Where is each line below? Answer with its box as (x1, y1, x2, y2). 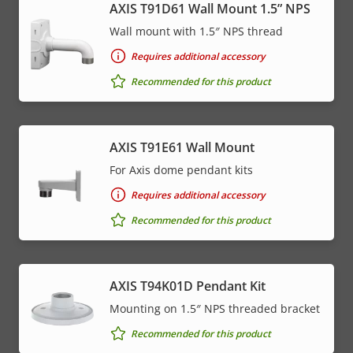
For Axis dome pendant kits (110, 162, 253, 178)
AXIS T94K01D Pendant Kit (110, 277, 266, 295)
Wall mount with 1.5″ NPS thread (110, 24, 283, 39)
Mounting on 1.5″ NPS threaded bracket (110, 301, 320, 317)
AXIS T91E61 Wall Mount (110, 139, 255, 157)
